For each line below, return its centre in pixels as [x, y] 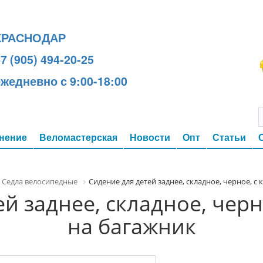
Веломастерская [78, 137]
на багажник [131, 226]
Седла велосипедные [40, 181]
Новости [150, 137]
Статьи [229, 137]
